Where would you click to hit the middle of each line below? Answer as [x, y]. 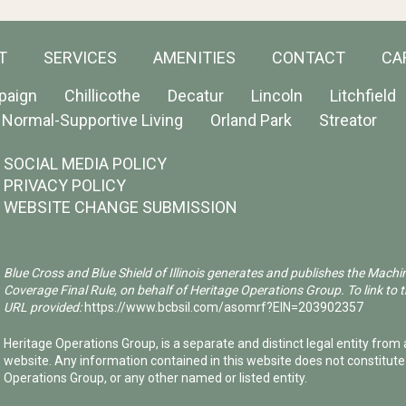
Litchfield [362, 95]
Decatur [195, 95]
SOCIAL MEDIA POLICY [85, 163]
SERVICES [80, 57]
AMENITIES [194, 57]
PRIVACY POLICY [64, 185]
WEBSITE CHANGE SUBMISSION [120, 207]
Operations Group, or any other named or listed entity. [155, 377]
